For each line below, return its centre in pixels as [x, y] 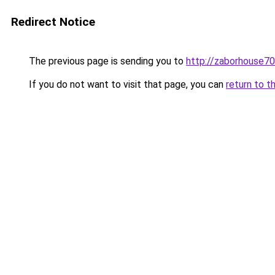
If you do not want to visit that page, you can [126, 84]
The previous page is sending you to [106, 61]
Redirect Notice [53, 22]
